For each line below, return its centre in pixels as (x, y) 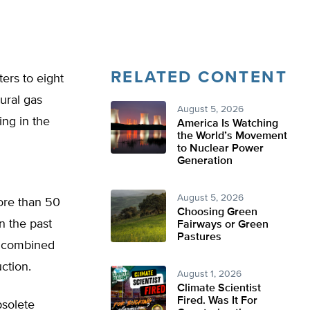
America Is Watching (228, 124)
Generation (205, 161)
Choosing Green (217, 212)
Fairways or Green (223, 225)
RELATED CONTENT (199, 77)
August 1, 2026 (209, 274)
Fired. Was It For (217, 301)
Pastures (199, 237)
